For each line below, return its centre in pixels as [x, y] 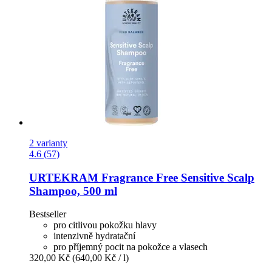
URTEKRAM [64, 177]
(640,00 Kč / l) [100, 258]
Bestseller [48, 214]
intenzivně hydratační [94, 236]
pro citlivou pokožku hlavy [105, 225]
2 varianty [48, 143]
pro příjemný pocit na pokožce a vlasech [131, 247]
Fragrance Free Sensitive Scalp [176, 177]
